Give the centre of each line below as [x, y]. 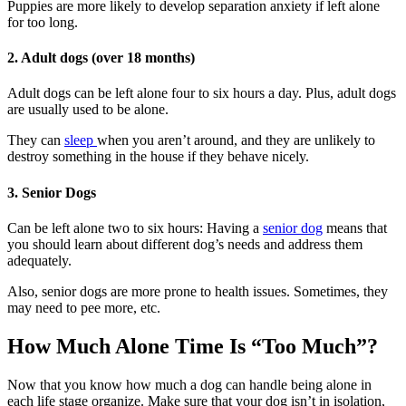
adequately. [39, 261]
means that [355, 228]
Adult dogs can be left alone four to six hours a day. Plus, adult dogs [202, 93]
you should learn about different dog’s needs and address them [185, 244]
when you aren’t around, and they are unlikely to [236, 140]
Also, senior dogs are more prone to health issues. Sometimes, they [198, 291]
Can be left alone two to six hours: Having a [135, 228]
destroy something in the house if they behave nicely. [158, 157]
